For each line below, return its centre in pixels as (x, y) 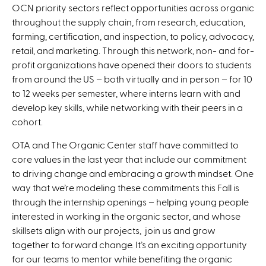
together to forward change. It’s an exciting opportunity (129, 244)
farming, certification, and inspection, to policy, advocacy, (133, 36)
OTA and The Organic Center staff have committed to (125, 144)
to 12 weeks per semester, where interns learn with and (126, 93)
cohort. (28, 121)
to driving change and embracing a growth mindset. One (133, 173)
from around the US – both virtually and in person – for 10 (132, 78)
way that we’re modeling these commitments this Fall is (126, 187)
